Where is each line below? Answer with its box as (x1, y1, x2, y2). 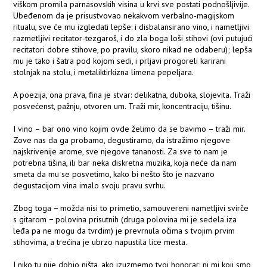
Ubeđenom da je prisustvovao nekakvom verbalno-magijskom (13, 10, 235, 21)
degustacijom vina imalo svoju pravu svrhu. (13, 180, 166, 191)
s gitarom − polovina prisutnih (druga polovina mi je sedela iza (13, 214, 237, 225)
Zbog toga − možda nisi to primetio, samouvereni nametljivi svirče (13, 203, 249, 214)
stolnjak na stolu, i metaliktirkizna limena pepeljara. (13, 67, 194, 78)
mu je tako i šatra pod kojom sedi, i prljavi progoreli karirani (13, 55, 226, 67)
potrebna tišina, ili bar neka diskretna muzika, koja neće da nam (13, 157, 237, 169)
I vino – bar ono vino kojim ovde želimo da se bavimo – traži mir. (13, 123, 246, 135)
